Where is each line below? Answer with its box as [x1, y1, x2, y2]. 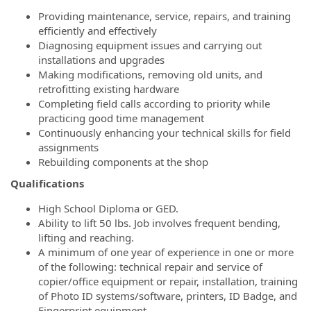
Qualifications [10, 176, 84, 190]
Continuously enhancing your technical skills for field [38, 125, 291, 140]
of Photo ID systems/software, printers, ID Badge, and [38, 289, 297, 303]
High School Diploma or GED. [38, 201, 178, 215]
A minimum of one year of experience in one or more [38, 245, 294, 259]
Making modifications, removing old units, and [38, 67, 262, 81]
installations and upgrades [38, 52, 165, 67]
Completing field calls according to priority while [38, 96, 270, 110]
